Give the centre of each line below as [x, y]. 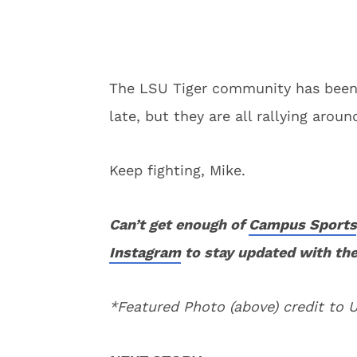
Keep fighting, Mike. [177, 170]
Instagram [145, 252]
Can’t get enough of [179, 224]
